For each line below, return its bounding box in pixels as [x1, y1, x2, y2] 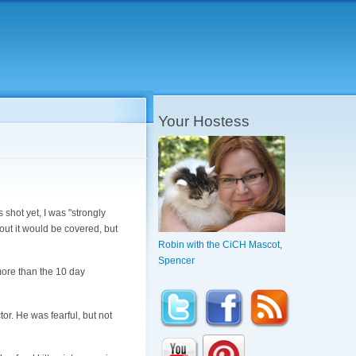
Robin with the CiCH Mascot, [158, 239, 283, 251]
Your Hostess [158, 112, 250, 130]
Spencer [158, 255, 195, 267]
